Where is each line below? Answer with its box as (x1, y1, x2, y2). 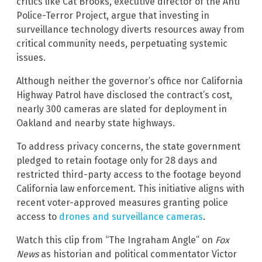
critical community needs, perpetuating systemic (16, 38, 227, 50)
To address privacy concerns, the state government (16, 141, 240, 153)
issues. (16, 52, 46, 64)
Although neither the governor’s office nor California (16, 75, 243, 87)
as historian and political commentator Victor (39, 249, 237, 260)
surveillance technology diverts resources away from (16, 24, 244, 36)
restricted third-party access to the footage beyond (16, 169, 242, 181)
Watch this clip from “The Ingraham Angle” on (16, 235, 215, 246)
